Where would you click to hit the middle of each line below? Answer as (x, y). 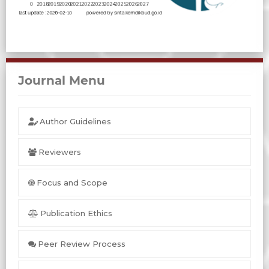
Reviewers (59, 152)
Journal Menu (61, 81)
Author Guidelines (75, 122)
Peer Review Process (81, 244)
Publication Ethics (76, 213)
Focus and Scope (72, 183)
